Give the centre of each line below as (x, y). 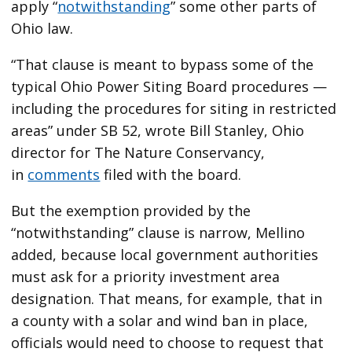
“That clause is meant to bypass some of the (163, 64)
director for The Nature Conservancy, (138, 152)
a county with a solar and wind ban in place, (160, 320)
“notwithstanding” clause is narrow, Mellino (158, 232)
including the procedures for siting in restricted (174, 108)
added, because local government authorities (165, 254)
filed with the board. (171, 174)
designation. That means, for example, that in (167, 298)
